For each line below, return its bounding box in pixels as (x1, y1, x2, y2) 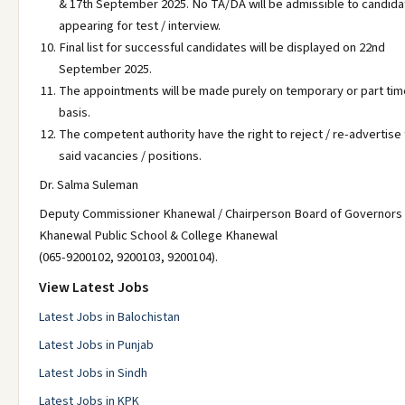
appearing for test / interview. (59, 16, 221, 35)
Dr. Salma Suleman (39, 175, 138, 194)
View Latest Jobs (39, 278, 148, 297)
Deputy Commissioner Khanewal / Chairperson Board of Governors (39, 204, 402, 223)
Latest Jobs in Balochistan (39, 308, 180, 326)
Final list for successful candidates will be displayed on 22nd (59, 38, 385, 57)
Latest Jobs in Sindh (39, 364, 147, 382)
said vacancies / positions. (59, 146, 202, 165)
